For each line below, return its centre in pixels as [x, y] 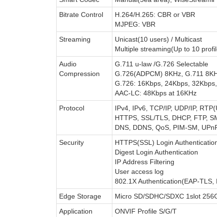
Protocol [71, 108]
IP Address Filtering [144, 162]
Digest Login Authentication [156, 152]
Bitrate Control [81, 14]
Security [71, 142]
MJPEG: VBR [135, 24]
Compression [79, 73]
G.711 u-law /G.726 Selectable [161, 64]
